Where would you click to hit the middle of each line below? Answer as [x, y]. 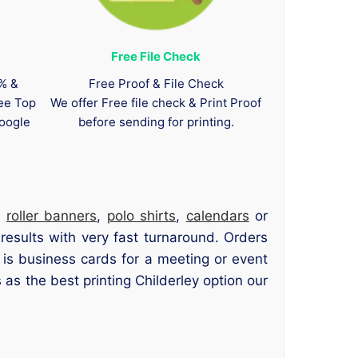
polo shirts [141, 216]
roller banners [52, 216]
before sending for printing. [156, 121]
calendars [217, 216]
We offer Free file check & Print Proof [156, 102]
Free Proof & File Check [156, 83]
